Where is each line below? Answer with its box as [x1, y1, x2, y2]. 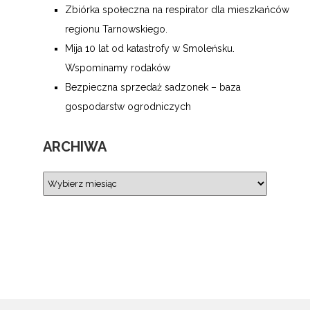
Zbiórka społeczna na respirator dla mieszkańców [65, 4, 289, 15]
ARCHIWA [43, 138, 107, 155]
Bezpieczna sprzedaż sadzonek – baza [65, 82, 241, 93]
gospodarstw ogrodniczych [65, 101, 191, 112]
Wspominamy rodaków [65, 62, 170, 73]
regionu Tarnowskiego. [65, 24, 167, 35]
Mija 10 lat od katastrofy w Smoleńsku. [65, 43, 235, 54]
